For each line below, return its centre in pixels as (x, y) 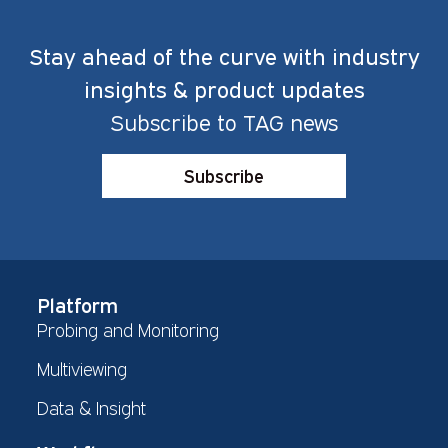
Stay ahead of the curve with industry (224, 56)
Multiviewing (81, 368)
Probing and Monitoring (127, 329)
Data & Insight (91, 407)
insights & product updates (224, 89)
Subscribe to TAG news (224, 122)
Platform (77, 304)
